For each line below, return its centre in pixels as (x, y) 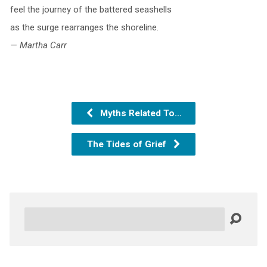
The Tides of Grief (128, 145)
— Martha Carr (38, 46)
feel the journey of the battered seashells (91, 10)
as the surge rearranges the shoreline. (84, 28)
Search (37, 214)
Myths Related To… (139, 114)
